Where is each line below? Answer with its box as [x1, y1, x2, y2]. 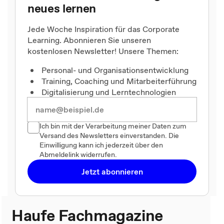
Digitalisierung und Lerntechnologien [41, 86, 176, 97]
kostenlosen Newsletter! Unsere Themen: [27, 45, 182, 56]
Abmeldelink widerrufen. [39, 149, 117, 159]
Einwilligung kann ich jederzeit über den [39, 139, 163, 150]
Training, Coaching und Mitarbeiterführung [41, 75, 196, 86]
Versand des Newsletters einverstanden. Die [39, 130, 179, 140]
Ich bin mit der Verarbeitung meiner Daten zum [39, 120, 186, 131]
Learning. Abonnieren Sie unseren [27, 34, 151, 45]
